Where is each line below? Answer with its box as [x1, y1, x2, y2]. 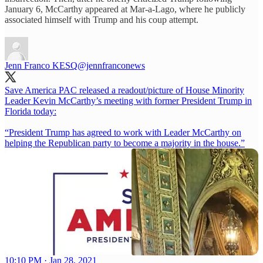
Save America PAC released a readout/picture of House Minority [5, 85, 244, 96]
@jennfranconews [77, 60, 145, 71]
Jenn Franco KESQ [5, 60, 77, 71]
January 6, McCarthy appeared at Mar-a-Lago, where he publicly [5, 4, 245, 15]
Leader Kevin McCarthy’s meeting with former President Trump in [5, 96, 252, 106]
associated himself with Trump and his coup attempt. [5, 15, 198, 25]
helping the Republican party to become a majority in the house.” [5, 138, 245, 149]
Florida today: [5, 106, 56, 117]
